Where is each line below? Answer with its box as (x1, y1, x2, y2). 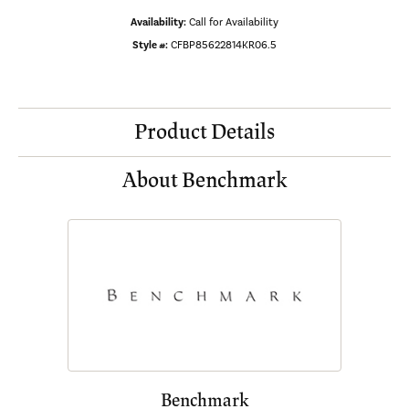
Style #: (132, 38, 168, 52)
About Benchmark (121, 167, 288, 194)
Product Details (134, 119, 275, 146)
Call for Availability (189, 16, 278, 29)
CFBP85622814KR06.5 (171, 38, 277, 52)
